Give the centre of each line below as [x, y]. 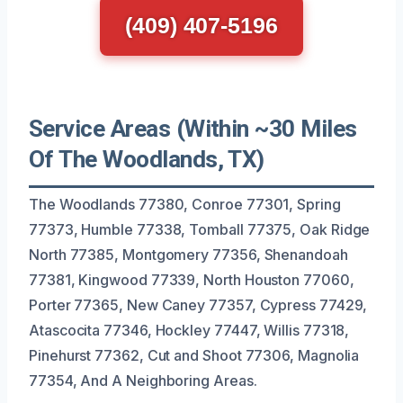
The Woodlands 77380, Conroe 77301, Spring [185, 204]
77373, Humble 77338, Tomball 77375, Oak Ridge [200, 229]
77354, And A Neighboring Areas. [143, 380]
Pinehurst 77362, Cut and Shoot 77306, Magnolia [194, 355]
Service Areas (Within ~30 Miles [193, 128]
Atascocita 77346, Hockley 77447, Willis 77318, [189, 330]
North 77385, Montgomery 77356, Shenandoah [188, 254]
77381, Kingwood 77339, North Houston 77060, [192, 279]
